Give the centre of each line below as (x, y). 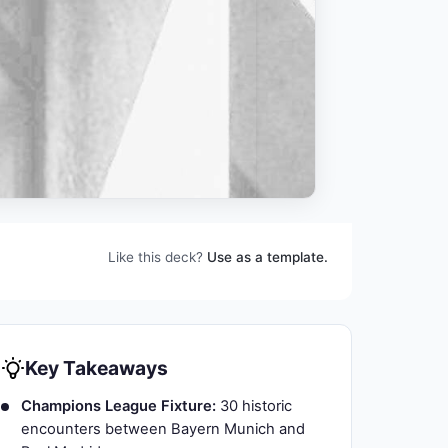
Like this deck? (157, 257)
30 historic (254, 406)
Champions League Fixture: (118, 406)
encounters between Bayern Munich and (163, 429)
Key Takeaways (96, 368)
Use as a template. (267, 257)
